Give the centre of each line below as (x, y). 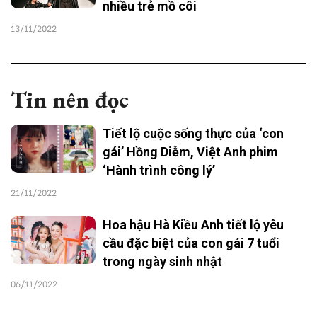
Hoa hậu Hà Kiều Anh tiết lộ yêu (193, 225)
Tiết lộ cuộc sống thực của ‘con (193, 134)
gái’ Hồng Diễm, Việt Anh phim (190, 152)
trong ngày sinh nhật (162, 262)
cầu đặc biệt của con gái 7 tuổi (191, 243)
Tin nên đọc (70, 100)
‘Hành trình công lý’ (160, 171)
